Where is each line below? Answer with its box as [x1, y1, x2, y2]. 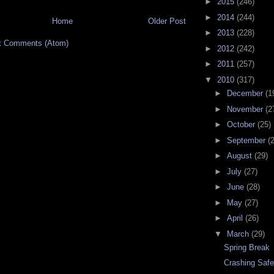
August [226, 151, 254, 161]
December [226, 89, 265, 98]
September [226, 135, 268, 145]
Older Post [148, 17, 186, 26]
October [226, 120, 257, 130]
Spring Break [224, 242, 270, 252]
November [226, 104, 265, 114]
